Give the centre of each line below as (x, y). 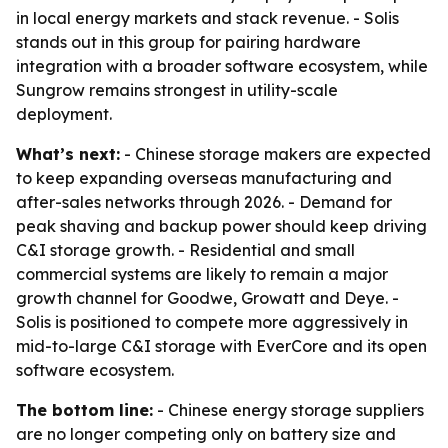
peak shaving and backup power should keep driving (221, 226)
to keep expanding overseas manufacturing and (204, 178)
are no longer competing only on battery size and (206, 434)
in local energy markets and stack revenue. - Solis (207, 18)
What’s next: (68, 154)
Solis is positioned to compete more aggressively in (212, 322)
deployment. (64, 114)
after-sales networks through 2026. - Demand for (204, 202)
